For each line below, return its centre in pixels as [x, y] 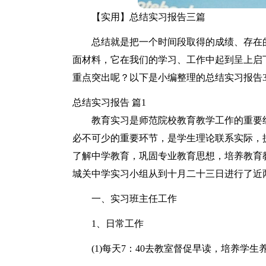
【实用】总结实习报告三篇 [148, 17]
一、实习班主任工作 [134, 199]
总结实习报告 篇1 [109, 102]
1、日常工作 [118, 224]
